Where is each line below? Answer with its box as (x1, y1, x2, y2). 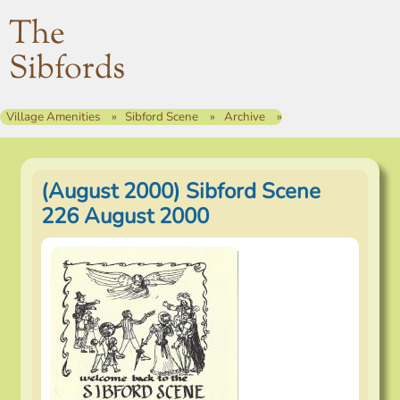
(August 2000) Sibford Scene (41, 177, 321, 205)
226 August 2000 (41, 202, 209, 230)
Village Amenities (5, 109, 100, 125)
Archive (223, 109, 265, 125)
